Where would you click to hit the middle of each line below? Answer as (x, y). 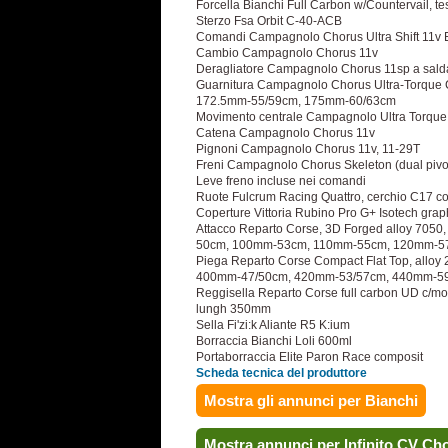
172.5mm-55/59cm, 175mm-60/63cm (296, 101)
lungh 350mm (233, 309)
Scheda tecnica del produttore (281, 373)
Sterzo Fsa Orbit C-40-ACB (269, 21)
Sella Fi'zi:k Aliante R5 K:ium (273, 325)
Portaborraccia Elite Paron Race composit (309, 357)
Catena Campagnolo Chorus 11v (285, 133)
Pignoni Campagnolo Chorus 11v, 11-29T (308, 149)
